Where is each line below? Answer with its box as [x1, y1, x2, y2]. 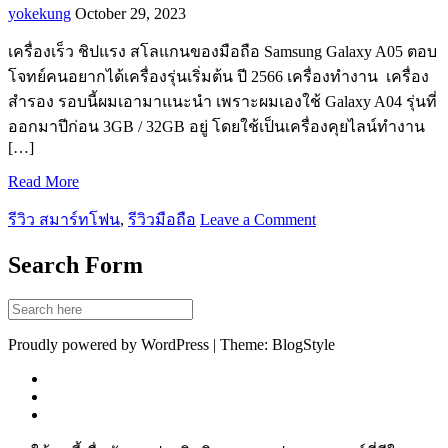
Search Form [8, 251, 143, 278]
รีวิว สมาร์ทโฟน [8, 210, 120, 228]
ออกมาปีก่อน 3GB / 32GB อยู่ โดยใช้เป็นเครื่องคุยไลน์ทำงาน [8, 117, 425, 135]
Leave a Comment [200, 210, 316, 228]
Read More [8, 172, 79, 190]
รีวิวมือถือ [128, 210, 196, 228]
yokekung [8, 4, 71, 22]
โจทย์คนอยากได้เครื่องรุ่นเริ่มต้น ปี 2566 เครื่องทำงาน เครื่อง [8, 67, 429, 85]
